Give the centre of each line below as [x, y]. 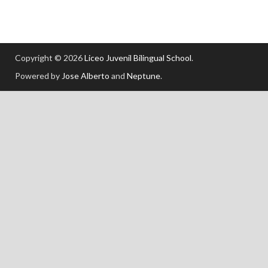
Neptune [144, 75]
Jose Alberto [86, 75]
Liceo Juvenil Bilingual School [138, 57]
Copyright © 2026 [50, 57]
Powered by [38, 75]
